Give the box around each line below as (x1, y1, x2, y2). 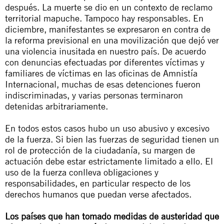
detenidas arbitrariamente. (5, 100, 108, 111)
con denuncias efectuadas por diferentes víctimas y (5, 56, 204, 67)
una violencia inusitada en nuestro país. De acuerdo (5, 45, 206, 56)
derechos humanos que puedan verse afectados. (5, 188, 191, 199)
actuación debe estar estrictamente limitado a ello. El (5, 155, 213, 166)
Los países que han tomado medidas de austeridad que (5, 210, 219, 221)
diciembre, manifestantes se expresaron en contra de (5, 23, 210, 34)
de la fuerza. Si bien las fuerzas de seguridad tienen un (5, 133, 219, 144)
